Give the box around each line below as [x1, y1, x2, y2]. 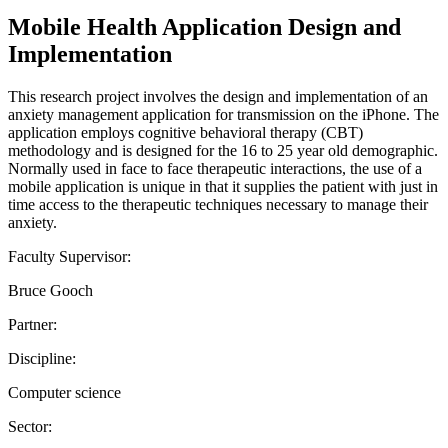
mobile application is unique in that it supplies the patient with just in [8, 177, 438, 195]
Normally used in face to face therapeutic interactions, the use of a [8, 159, 422, 177]
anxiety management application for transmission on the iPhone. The [8, 105, 439, 123]
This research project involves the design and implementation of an [8, 87, 428, 105]
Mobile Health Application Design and [8, 13, 401, 40]
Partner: [8, 315, 57, 333]
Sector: [8, 417, 52, 435]
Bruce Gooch [8, 281, 93, 299]
